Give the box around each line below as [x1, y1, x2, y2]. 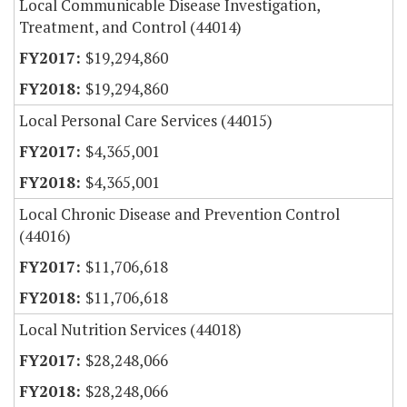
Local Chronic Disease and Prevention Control [19, 203, 340, 225]
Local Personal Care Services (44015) [19, 110, 273, 132]
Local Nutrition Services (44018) [19, 319, 242, 341]
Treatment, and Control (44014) [19, 16, 242, 38]
